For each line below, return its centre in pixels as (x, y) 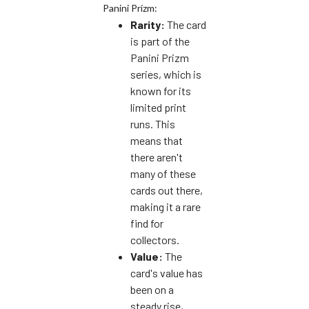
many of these (163, 173)
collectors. (155, 239)
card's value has (167, 272)
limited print (158, 107)
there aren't (157, 157)
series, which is (166, 74)
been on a (152, 289)
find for (147, 223)
